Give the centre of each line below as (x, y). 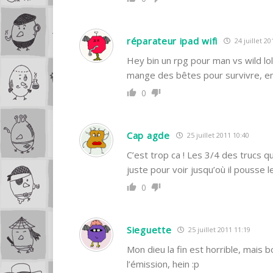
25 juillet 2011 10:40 (217, 135)
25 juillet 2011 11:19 (219, 230)
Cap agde (148, 135)
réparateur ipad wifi (172, 41)
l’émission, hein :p (163, 264)
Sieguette (149, 229)
